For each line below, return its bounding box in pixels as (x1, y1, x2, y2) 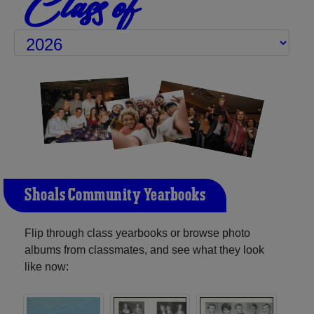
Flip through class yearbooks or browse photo (25, 226, 250, 239)
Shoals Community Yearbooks (25, 184, 205, 207)
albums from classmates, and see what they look (25, 243, 264, 256)
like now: (25, 260, 69, 273)
